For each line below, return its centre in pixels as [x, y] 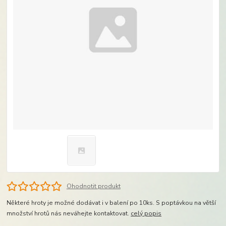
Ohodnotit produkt [93, 186]
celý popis [146, 214]
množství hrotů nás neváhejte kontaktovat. [69, 214]
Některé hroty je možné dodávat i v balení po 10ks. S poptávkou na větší [111, 203]
